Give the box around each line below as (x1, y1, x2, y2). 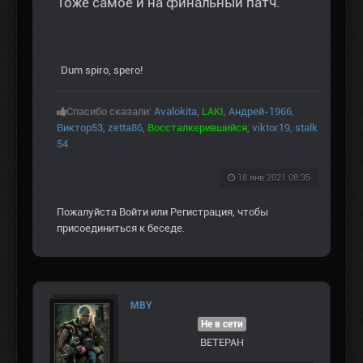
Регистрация (170, 205, 233, 218)
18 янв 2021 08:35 (237, 172, 310, 183)
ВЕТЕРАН (200, 335, 244, 348)
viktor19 (252, 121, 290, 134)
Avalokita (154, 105, 197, 117)
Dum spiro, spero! (61, 63, 143, 76)
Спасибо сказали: (66, 105, 154, 117)
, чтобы (233, 205, 268, 218)
